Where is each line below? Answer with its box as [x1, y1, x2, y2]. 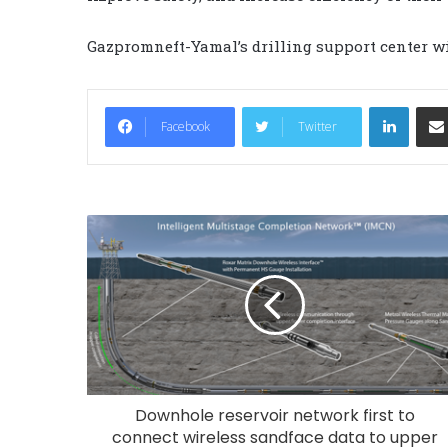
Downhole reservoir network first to [134, 403, 415, 427]
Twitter [298, 117, 337, 135]
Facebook [161, 117, 210, 135]
